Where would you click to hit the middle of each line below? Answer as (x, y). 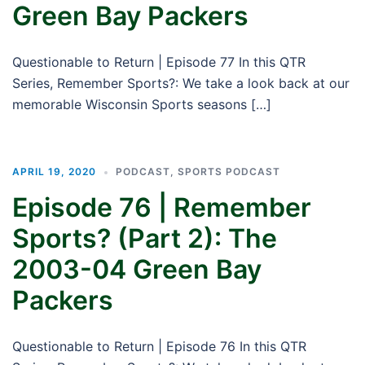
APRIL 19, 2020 (54, 172)
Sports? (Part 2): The (145, 238)
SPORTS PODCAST (229, 172)
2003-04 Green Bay (137, 269)
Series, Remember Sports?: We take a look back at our (181, 83)
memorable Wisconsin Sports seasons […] (142, 104)
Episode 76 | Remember (162, 207)
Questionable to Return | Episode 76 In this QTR (159, 346)
